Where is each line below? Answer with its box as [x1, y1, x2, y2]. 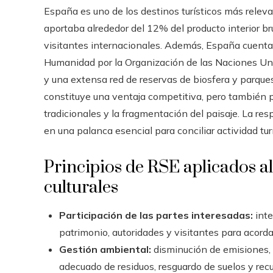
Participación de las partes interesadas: [59, 208, 253, 221]
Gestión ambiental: [59, 243, 151, 255]
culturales [44, 176, 118, 198]
